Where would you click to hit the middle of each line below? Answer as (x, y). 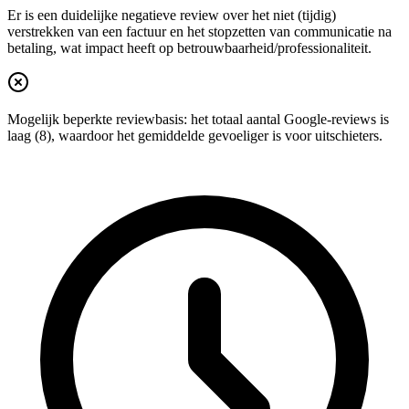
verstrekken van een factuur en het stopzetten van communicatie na (199, 32)
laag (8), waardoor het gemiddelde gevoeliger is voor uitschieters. (195, 136)
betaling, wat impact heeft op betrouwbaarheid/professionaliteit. (189, 48)
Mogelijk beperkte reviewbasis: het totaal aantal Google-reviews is (198, 120)
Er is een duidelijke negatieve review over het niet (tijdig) (172, 16)
